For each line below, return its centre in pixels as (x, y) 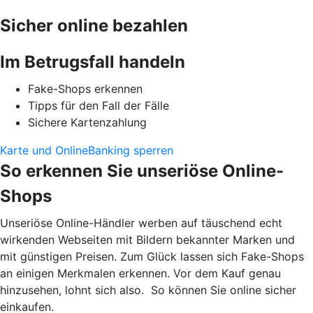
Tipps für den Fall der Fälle (99, 105)
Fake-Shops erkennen (85, 88)
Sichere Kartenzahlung (87, 122)
